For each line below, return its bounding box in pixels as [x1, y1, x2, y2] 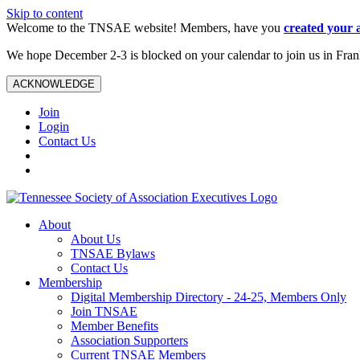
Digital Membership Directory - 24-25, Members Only [71, 290, 346, 304]
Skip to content [6, 6, 83, 20]
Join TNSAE [71, 305, 137, 318]
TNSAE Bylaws [71, 247, 155, 260]
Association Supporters [71, 333, 188, 347]
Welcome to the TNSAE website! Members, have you [6, 21, 284, 35]
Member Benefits [71, 319, 158, 333]
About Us [71, 232, 121, 246]
